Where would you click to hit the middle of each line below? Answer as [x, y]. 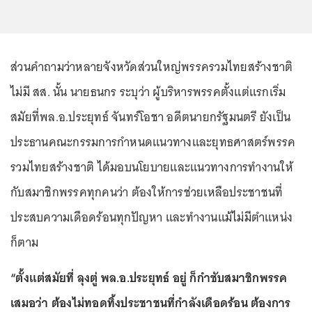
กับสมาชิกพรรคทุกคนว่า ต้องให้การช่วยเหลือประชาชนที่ [147, 192]
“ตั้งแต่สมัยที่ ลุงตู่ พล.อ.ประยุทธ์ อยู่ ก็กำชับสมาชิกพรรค [149, 278]
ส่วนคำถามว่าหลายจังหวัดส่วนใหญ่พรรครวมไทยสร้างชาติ [152, 67]
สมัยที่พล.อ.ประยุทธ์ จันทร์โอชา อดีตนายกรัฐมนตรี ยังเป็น [150, 117]
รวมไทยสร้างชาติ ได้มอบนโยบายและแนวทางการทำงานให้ [152, 167]
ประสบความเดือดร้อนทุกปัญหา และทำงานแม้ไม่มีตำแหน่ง [151, 217]
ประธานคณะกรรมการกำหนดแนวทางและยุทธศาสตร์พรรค [153, 142]
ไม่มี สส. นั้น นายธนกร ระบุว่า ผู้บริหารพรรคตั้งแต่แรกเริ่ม [148, 92]
